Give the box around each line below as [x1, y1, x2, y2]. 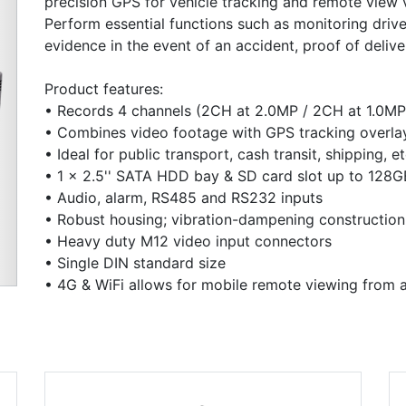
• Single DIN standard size [44, 253, 226, 272]
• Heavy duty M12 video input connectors [44, 231, 332, 250]
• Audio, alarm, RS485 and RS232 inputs [44, 188, 323, 207]
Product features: [44, 79, 163, 98]
